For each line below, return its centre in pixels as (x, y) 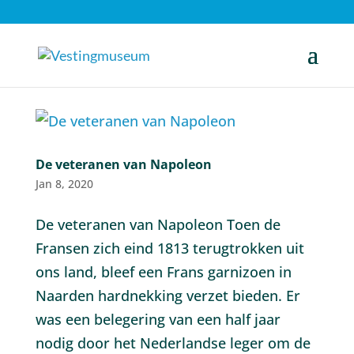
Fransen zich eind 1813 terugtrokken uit (169, 248)
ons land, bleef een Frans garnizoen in (163, 272)
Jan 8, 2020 (64, 184)
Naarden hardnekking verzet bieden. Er (168, 296)
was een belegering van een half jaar (158, 319)
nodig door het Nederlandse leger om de (173, 343)
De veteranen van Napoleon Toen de (158, 224)
